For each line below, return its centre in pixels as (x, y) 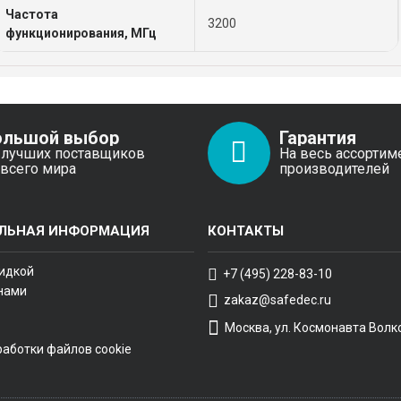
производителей (334, 168)
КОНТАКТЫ (245, 231)
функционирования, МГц (81, 33)
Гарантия (317, 137)
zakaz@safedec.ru (277, 299)
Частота (32, 14)
